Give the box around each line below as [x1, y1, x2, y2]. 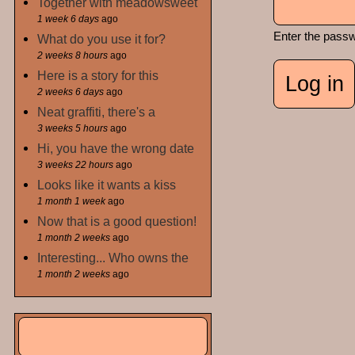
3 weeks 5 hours [37, 123, 109, 135]
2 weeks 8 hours [37, 50, 109, 62]
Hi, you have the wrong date [37, 141, 195, 156]
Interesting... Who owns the [37, 250, 189, 265]
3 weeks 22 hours [37, 159, 114, 171]
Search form [33, 330, 123, 349]
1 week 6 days [37, 13, 100, 25]
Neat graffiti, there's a [37, 105, 156, 120]
